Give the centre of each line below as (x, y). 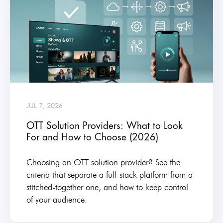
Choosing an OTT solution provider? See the (103, 162)
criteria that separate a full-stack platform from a (109, 174)
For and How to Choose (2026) (92, 137)
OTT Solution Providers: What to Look (104, 125)
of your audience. (56, 199)
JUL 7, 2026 (44, 105)
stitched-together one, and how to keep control (107, 187)
